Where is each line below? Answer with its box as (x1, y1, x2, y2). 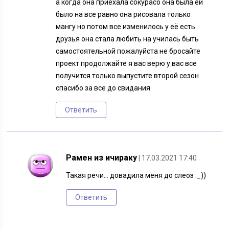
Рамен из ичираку (66, 153, 138, 163)
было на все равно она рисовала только (56, 10, 191, 19)
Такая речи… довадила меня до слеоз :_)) (66, 171, 207, 180)
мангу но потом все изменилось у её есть (56, 22, 196, 31)
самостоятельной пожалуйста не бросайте (56, 47, 201, 56)
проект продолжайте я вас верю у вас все (56, 59, 197, 68)
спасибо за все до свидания (56, 84, 151, 93)
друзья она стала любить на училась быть (56, 35, 199, 43)
